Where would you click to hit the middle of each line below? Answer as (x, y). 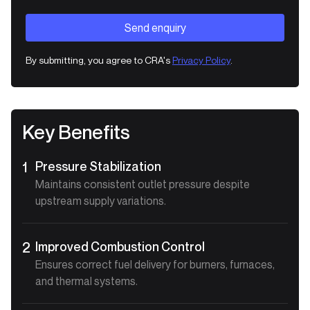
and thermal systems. (87, 281)
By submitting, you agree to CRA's (99, 60)
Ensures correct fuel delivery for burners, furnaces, (155, 264)
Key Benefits (76, 131)
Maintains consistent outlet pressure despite (143, 184)
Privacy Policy (201, 60)
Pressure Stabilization (99, 166)
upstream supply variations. (101, 200)
